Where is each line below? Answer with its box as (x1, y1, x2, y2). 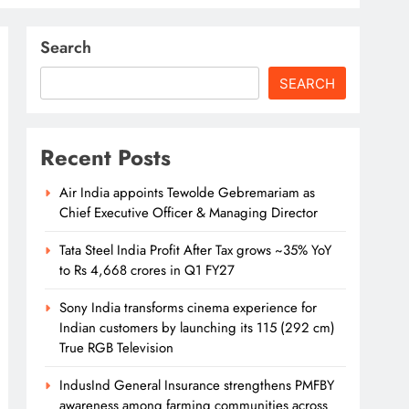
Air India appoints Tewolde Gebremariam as (59, 183, 316, 204)
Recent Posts (40, 142, 172, 174)
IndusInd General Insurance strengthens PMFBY (59, 375, 335, 396)
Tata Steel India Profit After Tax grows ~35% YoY (59, 240, 332, 261)
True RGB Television (59, 338, 174, 359)
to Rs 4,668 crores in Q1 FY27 (59, 260, 236, 281)
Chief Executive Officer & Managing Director (59, 203, 319, 224)
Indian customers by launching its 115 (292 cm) (59, 318, 336, 339)
